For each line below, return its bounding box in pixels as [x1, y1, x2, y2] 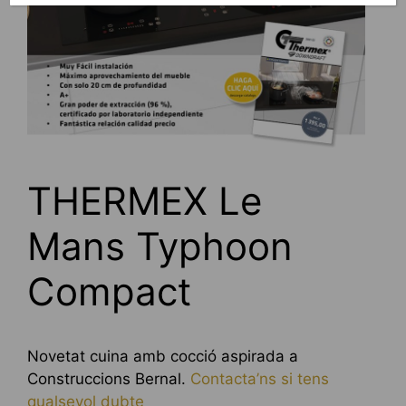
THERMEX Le [27, 178, 262, 225]
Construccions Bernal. [27, 370, 190, 389]
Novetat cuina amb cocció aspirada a [27, 347, 298, 366]
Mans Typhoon [27, 223, 293, 270]
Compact [27, 268, 191, 315]
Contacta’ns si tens [190, 370, 329, 389]
